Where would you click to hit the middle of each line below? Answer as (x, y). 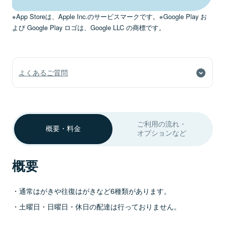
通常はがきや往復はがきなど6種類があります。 (95, 191)
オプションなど (162, 133)
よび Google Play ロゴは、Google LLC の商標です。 (89, 27)
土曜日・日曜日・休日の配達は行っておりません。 (100, 206)
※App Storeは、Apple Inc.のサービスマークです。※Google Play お (109, 16)
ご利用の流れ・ (162, 124)
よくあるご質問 (43, 73)
